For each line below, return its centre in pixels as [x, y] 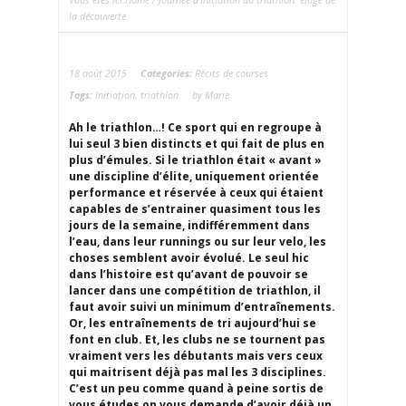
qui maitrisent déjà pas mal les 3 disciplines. [198, 372]
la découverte [97, 16]
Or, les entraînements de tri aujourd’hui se [193, 324]
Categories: [168, 73]
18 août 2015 [98, 73]
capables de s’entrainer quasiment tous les [195, 209]
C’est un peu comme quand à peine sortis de [196, 389]
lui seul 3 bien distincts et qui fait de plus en [197, 144]
